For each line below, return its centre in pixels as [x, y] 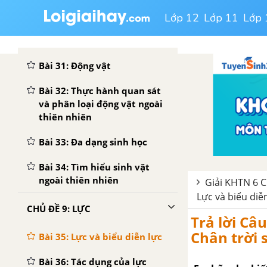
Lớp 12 [182, 18]
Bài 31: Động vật [75, 66]
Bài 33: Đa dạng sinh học [93, 142]
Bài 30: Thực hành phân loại [101, 27]
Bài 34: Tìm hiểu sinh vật [94, 167]
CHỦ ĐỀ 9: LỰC [59, 209]
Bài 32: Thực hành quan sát [100, 91]
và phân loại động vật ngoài [101, 104]
